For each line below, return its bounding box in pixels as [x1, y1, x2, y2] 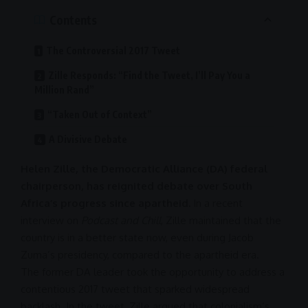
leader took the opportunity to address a [91, 265, 285, 279]
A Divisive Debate [49, 133, 127, 146]
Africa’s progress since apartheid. [21, 197, 190, 210]
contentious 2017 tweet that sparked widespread [21, 283, 250, 296]
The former [21, 265, 76, 279]
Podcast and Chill [81, 214, 161, 228]
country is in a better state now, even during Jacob [21, 231, 254, 245]
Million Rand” [34, 84, 94, 96]
